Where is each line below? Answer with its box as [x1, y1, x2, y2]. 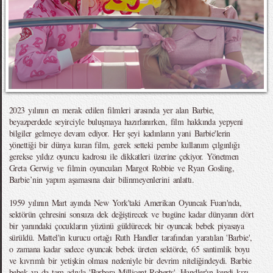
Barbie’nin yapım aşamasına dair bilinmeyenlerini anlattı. [9, 174, 194, 185]
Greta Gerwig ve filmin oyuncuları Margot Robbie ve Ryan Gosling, [9, 162, 235, 174]
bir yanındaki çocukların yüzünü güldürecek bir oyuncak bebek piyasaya [9, 220, 244, 232]
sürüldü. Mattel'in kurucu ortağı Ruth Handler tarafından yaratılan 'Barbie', [9, 232, 252, 243]
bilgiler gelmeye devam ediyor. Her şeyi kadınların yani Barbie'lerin [9, 127, 230, 139]
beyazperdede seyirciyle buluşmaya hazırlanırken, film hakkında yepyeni [9, 116, 243, 127]
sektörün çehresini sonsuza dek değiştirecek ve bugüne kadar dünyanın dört [9, 208, 254, 220]
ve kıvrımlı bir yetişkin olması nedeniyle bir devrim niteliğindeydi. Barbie [9, 255, 252, 266]
